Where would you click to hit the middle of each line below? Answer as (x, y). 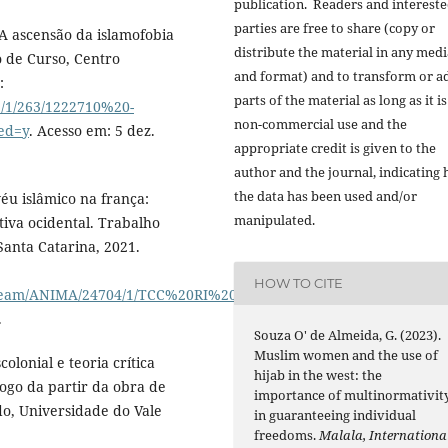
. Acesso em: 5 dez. (92, 131)
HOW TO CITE (299, 283)
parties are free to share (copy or (334, 27)
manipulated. (274, 219)
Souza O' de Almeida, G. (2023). (348, 334)
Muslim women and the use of (346, 354)
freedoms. (287, 434)
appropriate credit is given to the (335, 147)
